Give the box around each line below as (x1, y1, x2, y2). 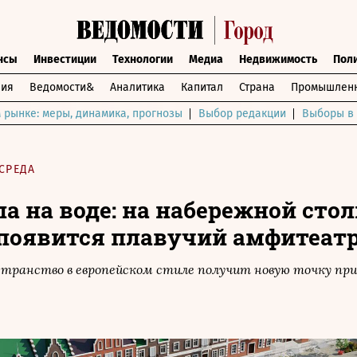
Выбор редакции (198, 107, 286, 120)
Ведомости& (29, 80, 94, 94)
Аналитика (109, 80, 165, 94)
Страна (238, 80, 275, 94)
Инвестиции (33, 53, 96, 66)
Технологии (112, 53, 173, 66)
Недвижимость (239, 53, 317, 66)
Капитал (180, 80, 223, 94)
